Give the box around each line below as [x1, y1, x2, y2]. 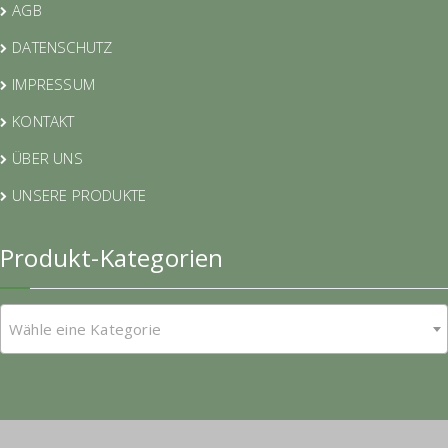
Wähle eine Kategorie [9, 319, 161, 340]
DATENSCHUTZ [12, 37, 113, 58]
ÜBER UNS [12, 148, 83, 169]
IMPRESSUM [12, 74, 96, 95]
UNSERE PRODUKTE [12, 185, 147, 206]
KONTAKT [12, 111, 75, 132]
